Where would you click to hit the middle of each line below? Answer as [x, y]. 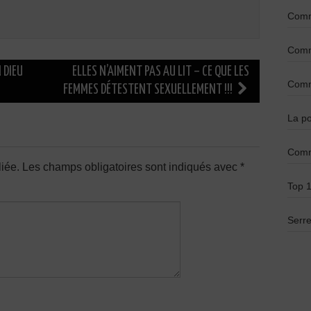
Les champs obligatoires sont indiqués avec [131, 167]
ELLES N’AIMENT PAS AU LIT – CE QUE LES [161, 72]
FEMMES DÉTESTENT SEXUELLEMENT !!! [149, 90]
